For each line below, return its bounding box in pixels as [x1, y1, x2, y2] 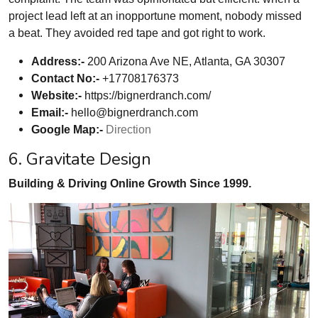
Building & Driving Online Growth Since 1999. [9, 177, 251, 190]
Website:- [31, 89, 82, 102]
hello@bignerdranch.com [71, 106, 198, 119]
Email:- [31, 106, 68, 119]
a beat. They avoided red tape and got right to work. [9, 26, 265, 40]
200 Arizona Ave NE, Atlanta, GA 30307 [84, 55, 285, 68]
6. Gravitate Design [9, 148, 151, 171]
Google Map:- [31, 123, 103, 136]
